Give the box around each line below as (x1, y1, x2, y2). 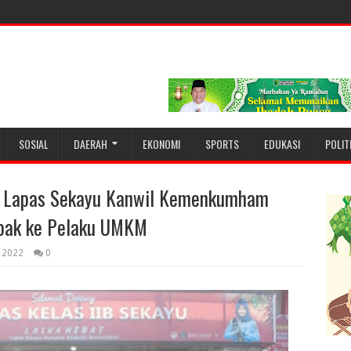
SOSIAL (19, 136, 49, 152)
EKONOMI (143, 136, 180, 152)
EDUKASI (264, 136, 300, 152)
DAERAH (74, 136, 107, 152)
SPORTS (205, 136, 239, 152)
